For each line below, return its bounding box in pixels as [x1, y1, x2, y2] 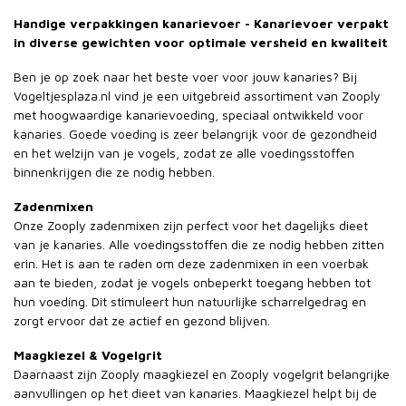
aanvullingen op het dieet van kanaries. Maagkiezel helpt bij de [14, 384, 377, 401]
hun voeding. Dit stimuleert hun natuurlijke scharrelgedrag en [14, 293, 366, 309]
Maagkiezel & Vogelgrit [14, 346, 162, 362]
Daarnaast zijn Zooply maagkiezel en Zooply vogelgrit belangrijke [14, 365, 390, 382]
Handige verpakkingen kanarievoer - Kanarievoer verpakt [14, 15, 389, 32]
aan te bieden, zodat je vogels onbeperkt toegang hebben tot [14, 274, 371, 290]
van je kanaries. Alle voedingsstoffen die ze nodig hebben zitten [14, 236, 384, 252]
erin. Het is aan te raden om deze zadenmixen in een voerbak [14, 255, 369, 271]
